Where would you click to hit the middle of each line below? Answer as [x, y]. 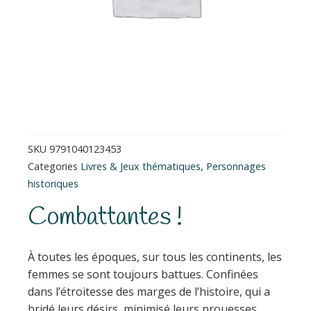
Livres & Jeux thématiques [141, 166]
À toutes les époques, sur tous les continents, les [155, 257]
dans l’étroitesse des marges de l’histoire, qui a [149, 291]
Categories [53, 166]
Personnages [236, 166]
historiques [53, 183]
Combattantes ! [105, 218]
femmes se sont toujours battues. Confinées [143, 274]
